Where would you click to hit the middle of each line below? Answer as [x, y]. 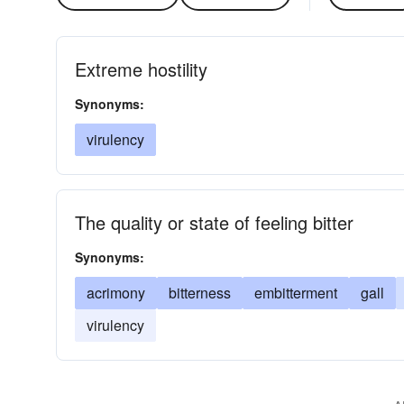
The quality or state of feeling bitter [214, 222]
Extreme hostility [141, 69]
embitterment [296, 293]
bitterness [200, 293]
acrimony [116, 293]
